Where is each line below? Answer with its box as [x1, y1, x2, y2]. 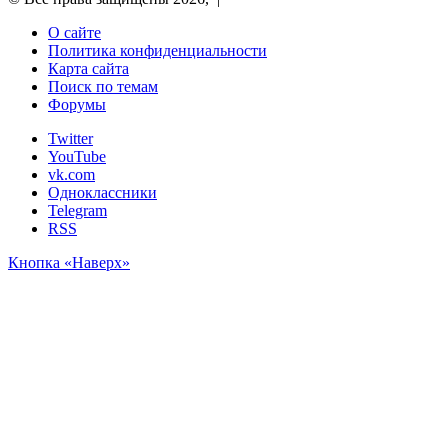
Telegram [48, 201, 107, 219]
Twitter [48, 129, 93, 147]
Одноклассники [48, 183, 157, 201]
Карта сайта [48, 59, 129, 77]
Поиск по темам [48, 77, 158, 95]
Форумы [48, 95, 106, 113]
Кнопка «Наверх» [8, 253, 130, 271]
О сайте [48, 23, 101, 41]
